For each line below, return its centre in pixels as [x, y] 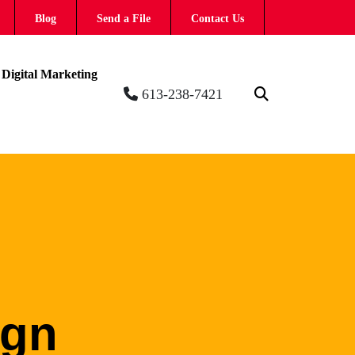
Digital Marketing [50, 74]
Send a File [124, 19]
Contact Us [218, 19]
